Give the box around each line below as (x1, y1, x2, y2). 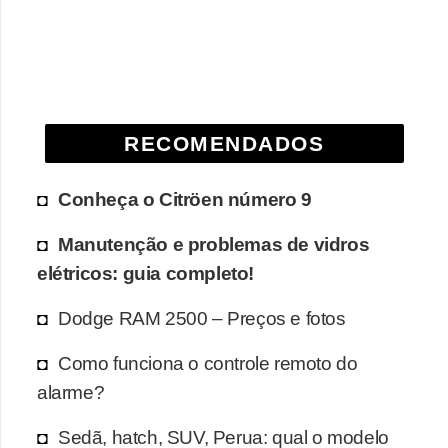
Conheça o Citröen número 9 (58, 187, 312, 210)
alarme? (37, 380, 105, 403)
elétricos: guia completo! (37, 261, 255, 284)
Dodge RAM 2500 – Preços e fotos (58, 306, 346, 329)
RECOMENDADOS (124, 131, 325, 155)
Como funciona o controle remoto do (58, 351, 358, 374)
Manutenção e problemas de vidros (58, 232, 370, 255)
